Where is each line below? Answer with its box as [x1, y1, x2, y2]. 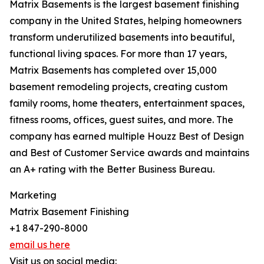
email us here [9, 239, 70, 251]
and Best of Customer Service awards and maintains [9, 147, 249, 159]
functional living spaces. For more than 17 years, [9, 48, 227, 60]
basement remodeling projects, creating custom [9, 81, 227, 93]
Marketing [9, 189, 57, 202]
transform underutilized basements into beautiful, [9, 31, 235, 44]
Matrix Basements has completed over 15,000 [9, 64, 217, 77]
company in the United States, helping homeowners [9, 15, 242, 27]
